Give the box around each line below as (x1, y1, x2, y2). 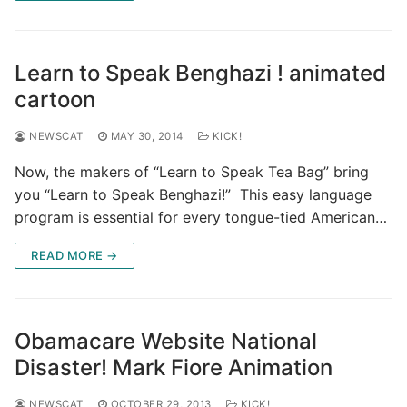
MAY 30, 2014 (110, 129, 184, 143)
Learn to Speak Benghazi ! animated (15, 59, 386, 86)
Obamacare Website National (15, 327, 317, 354)
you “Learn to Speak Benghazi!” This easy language (15, 184, 372, 203)
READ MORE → (31, 247, 118, 263)
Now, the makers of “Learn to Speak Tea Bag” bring (15, 162, 369, 181)
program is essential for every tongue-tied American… (15, 207, 387, 226)
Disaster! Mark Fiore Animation (15, 353, 333, 381)
